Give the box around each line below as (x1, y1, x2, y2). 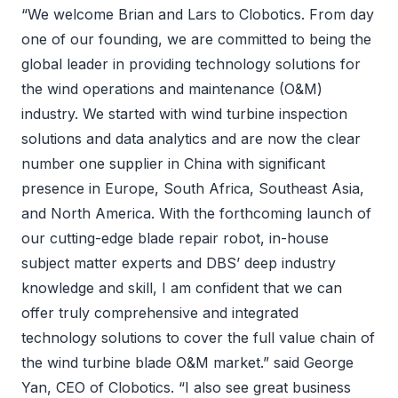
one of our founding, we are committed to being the (21, 30, 371, 48)
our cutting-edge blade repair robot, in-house (21, 229, 329, 247)
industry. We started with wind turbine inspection (21, 105, 347, 123)
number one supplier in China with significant (21, 155, 325, 172)
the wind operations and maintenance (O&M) (21, 80, 322, 98)
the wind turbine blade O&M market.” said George (21, 354, 354, 371)
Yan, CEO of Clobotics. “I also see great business (21, 378, 351, 396)
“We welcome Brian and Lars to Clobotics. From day (21, 5, 374, 23)
